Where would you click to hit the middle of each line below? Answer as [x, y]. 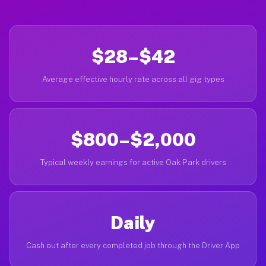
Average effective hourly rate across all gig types [133, 79]
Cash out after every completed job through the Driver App [133, 246]
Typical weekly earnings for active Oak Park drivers [133, 162]
